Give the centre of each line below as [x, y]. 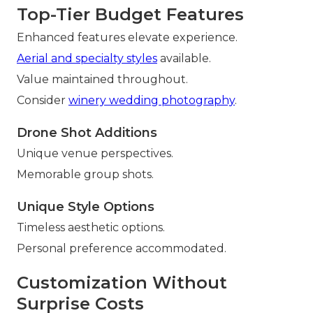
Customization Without [122, 283]
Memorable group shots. [85, 175]
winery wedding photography [152, 101]
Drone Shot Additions [87, 133]
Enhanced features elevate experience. [127, 38]
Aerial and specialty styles [87, 59]
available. [184, 59]
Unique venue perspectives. [95, 154]
